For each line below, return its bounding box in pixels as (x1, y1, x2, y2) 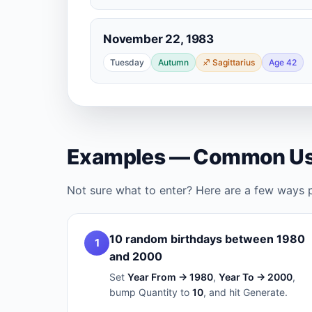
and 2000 (109, 249, 162, 263)
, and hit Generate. (203, 286, 288, 298)
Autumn (158, 57, 189, 68)
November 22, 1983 (103, 32, 214, 46)
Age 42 (269, 57, 297, 68)
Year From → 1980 (127, 271, 213, 283)
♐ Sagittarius (203, 57, 255, 68)
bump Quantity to (109, 286, 192, 298)
